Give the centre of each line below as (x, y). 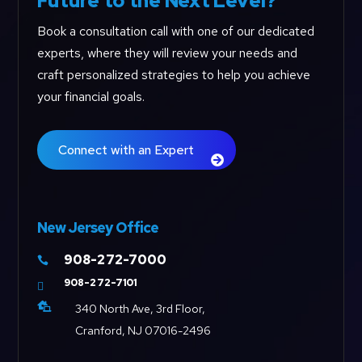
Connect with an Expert (126, 149)
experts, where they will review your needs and (167, 53)
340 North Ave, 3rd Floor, (140, 309)
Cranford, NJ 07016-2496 (143, 331)
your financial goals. (90, 96)
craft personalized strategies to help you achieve (173, 74)
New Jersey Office (97, 228)
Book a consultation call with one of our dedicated (175, 31)
